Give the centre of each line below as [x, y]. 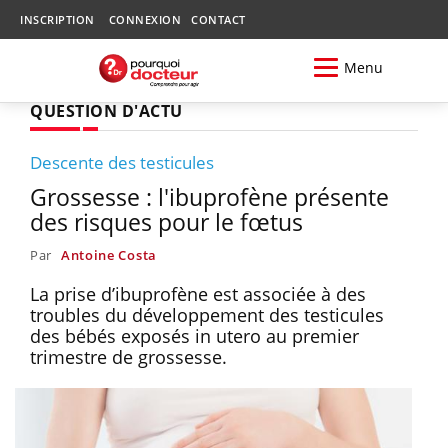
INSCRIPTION [57, 19]
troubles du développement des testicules [207, 314]
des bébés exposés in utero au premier [194, 335]
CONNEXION [144, 19]
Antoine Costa [108, 254]
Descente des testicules [122, 162]
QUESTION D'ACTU [106, 110]
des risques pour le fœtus [166, 221]
